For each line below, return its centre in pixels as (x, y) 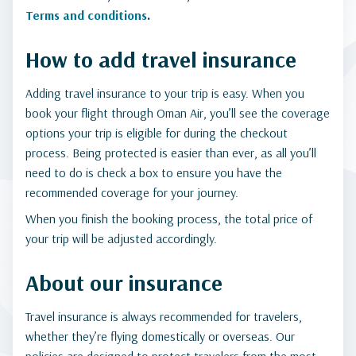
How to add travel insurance (161, 59)
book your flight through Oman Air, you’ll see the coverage (178, 113)
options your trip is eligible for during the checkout (157, 133)
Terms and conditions (86, 15)
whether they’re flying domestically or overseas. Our (160, 336)
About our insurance (124, 282)
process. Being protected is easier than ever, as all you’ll (171, 153)
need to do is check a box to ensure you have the (154, 172)
